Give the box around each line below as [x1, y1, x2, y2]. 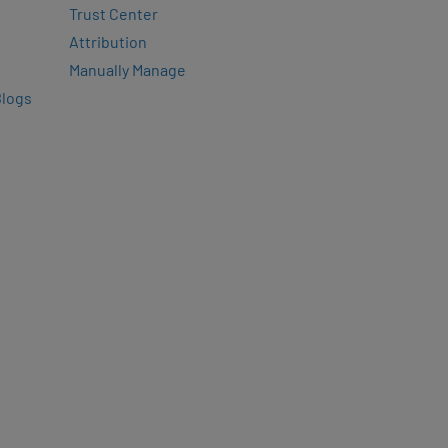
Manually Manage [68, 60, 186, 79]
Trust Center [68, 4, 158, 23]
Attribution [68, 32, 147, 51]
